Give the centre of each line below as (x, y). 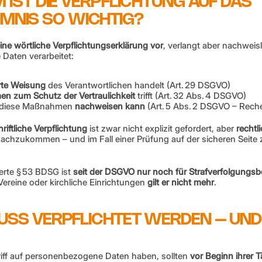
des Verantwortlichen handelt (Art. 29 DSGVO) (138, 85)
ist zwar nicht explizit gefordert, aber (162, 128)
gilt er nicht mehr (181, 182)
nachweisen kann (110, 106)
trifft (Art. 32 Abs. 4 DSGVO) (191, 96)
